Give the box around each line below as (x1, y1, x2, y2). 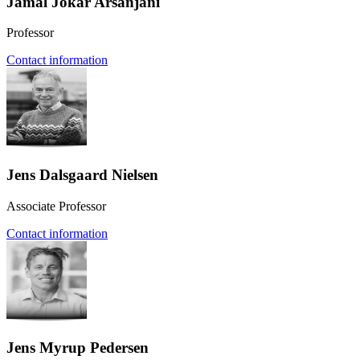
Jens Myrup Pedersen (6, 339, 149, 357)
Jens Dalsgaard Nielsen (6, 166, 158, 183)
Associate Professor (6, 198, 106, 213)
